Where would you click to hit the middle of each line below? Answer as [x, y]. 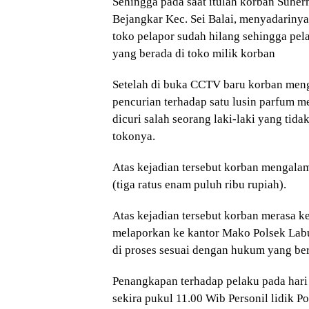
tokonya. [134, 137]
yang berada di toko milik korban [194, 54]
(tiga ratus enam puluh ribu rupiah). [199, 185]
